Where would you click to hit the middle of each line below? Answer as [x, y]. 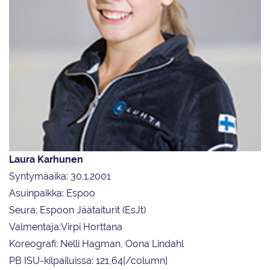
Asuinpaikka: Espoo [52, 193]
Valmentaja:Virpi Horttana [66, 227]
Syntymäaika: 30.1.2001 [60, 177]
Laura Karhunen [46, 160]
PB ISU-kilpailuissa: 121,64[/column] [88, 261]
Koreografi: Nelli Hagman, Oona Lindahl [96, 244]
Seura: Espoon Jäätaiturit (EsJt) [77, 210]
